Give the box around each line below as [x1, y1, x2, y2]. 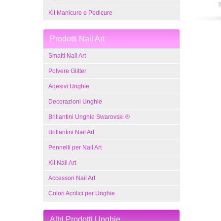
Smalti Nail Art [48, 52, 86, 59]
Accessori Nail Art [48, 175, 95, 182]
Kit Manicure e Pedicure [48, 9, 112, 16]
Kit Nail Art [48, 159, 76, 166]
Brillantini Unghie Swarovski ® [48, 113, 130, 120]
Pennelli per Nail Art [48, 144, 102, 151]
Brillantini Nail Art [48, 129, 94, 136]
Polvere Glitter [48, 68, 86, 74]
